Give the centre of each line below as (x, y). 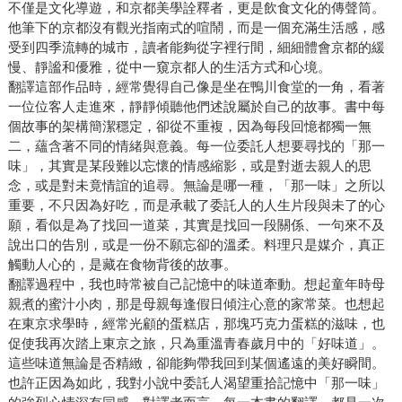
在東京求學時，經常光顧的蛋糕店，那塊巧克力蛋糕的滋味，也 (196, 324)
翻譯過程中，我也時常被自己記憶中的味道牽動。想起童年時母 (196, 284)
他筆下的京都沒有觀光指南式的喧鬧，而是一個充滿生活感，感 (196, 28)
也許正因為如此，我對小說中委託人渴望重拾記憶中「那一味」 (196, 383)
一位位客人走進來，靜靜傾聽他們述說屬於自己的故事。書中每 (196, 107)
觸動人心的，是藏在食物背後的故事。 (122, 265)
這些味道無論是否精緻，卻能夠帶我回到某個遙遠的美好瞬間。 (196, 363)
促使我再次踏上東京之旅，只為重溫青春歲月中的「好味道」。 (196, 344)
